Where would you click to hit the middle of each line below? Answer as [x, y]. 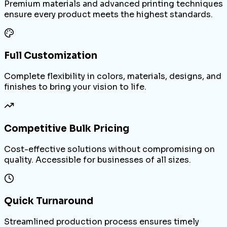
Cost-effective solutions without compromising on [109, 149]
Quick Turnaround [49, 201]
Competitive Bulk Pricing [67, 128]
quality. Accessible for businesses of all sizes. [98, 160]
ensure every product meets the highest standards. [108, 14]
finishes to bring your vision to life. [75, 87]
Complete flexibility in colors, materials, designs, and [113, 77]
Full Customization [51, 56]
